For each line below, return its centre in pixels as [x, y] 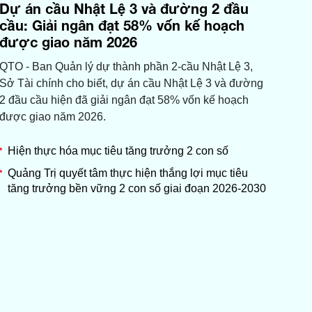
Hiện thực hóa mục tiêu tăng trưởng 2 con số [118, 151]
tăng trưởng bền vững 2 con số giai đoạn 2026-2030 [136, 189]
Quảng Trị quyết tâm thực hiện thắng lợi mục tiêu [127, 173]
